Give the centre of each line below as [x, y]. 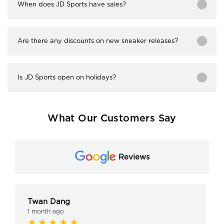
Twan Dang [49, 202]
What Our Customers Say [112, 118]
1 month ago [46, 211]
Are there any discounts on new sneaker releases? [98, 40]
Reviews [134, 157]
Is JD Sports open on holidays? [67, 77]
